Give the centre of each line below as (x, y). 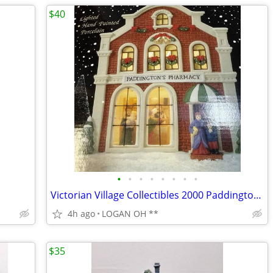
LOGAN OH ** (130, 214)
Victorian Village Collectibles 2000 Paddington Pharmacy (257, 195)
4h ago (81, 214)
